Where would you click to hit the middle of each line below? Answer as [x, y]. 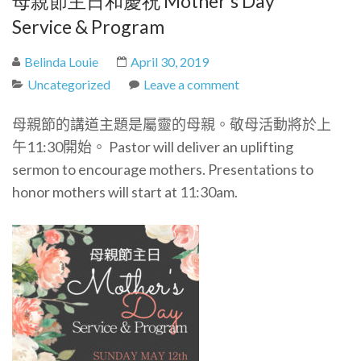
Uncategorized [69, 84]
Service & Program [88, 27]
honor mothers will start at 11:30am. [125, 192]
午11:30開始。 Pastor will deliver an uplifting [153, 147]
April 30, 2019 [170, 62]
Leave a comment [191, 84]
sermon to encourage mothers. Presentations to [163, 169]
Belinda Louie [61, 62]
